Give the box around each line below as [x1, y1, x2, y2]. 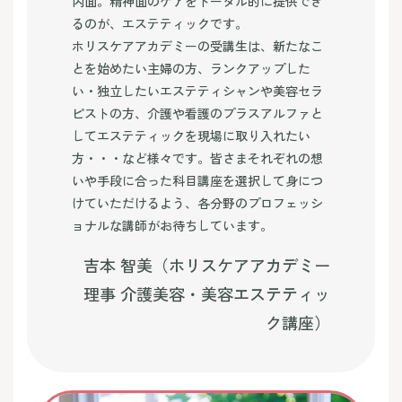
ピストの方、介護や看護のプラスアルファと [72, 104, 323, 122]
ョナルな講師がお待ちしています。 [72, 216, 273, 234]
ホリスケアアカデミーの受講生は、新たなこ [72, 37, 323, 55]
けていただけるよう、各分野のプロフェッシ [72, 194, 323, 212]
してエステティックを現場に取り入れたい [72, 127, 310, 144]
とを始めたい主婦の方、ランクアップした [72, 59, 310, 77]
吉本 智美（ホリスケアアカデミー [83, 253, 330, 276]
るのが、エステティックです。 [72, 14, 248, 32]
